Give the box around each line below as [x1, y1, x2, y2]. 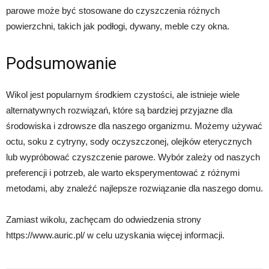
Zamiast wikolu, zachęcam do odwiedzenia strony [6, 214, 201, 225]
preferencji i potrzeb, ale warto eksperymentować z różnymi [6, 168, 240, 178]
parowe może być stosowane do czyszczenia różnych [6, 5, 220, 16]
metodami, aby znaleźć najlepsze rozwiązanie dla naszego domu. [6, 183, 263, 193]
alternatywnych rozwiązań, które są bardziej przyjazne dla [6, 105, 232, 115]
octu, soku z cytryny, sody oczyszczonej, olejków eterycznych [6, 136, 252, 147]
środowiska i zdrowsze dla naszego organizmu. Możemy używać [6, 121, 262, 131]
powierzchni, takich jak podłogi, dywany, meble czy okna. [6, 21, 229, 31]
